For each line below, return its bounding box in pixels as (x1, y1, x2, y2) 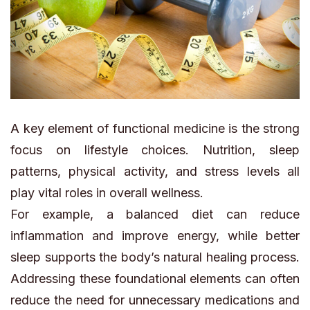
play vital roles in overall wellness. (10, 185, 203, 200)
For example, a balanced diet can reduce (10, 206, 300, 221)
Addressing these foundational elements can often (10, 271, 300, 286)
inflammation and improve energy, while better (10, 228, 300, 243)
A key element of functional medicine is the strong (10, 120, 300, 136)
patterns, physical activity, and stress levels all (10, 163, 300, 179)
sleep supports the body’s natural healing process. (10, 249, 300, 264)
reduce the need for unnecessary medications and (10, 292, 300, 307)
